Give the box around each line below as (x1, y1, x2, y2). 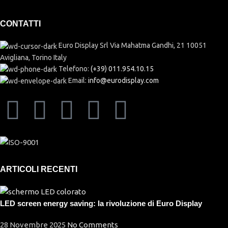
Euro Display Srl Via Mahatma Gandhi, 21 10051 (59, 41, 207, 50)
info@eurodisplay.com (88, 76, 159, 84)
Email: (68, 76, 88, 84)
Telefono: (59, 64, 91, 73)
